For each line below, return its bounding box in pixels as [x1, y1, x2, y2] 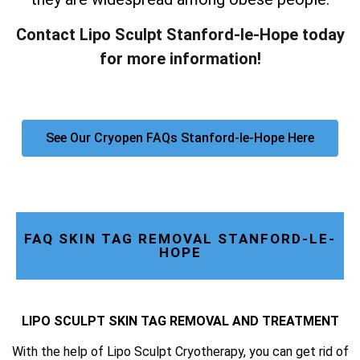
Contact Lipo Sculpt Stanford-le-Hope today [15, 25, 345, 45]
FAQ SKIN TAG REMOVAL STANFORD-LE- [24, 230, 336, 247]
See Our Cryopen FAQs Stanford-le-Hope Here [46, 129, 314, 145]
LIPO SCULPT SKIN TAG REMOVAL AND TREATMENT [21, 313, 339, 329]
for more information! [99, 49, 261, 69]
